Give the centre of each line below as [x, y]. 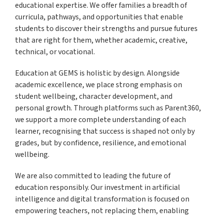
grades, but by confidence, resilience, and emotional [101, 143]
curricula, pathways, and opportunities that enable [99, 17]
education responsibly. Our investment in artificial [98, 188]
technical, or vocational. [55, 52]
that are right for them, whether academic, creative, [101, 41]
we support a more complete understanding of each [101, 120]
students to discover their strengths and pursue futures [107, 29]
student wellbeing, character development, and [94, 97]
